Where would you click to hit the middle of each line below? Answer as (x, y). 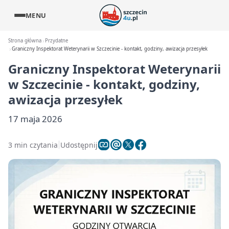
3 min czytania (33, 145)
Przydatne (57, 41)
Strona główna (25, 41)
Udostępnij (79, 145)
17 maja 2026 (35, 119)
